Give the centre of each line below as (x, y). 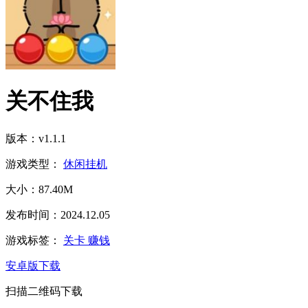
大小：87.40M (39, 189)
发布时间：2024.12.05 (58, 214)
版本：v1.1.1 (36, 138)
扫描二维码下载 (44, 291)
